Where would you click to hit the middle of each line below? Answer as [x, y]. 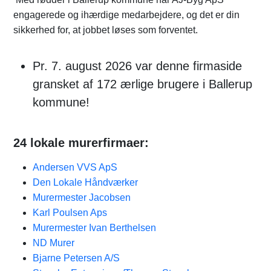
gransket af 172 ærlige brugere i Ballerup [142, 84]
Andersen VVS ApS [75, 167]
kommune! [61, 102]
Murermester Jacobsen [82, 198]
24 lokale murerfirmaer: [81, 143]
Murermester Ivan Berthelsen [94, 228]
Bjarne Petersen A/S [76, 258]
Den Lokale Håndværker [85, 182]
